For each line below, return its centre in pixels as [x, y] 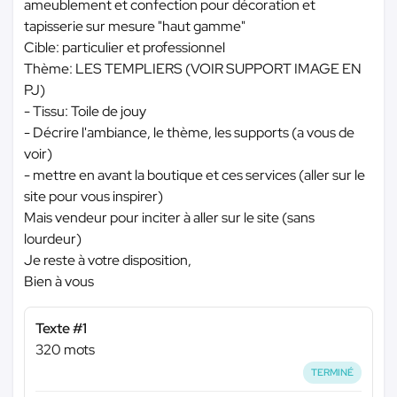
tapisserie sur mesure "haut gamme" [135, 26]
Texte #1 [61, 328]
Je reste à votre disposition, [108, 260]
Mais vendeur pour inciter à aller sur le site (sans [169, 218]
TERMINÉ [333, 372]
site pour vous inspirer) [93, 196]
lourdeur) [53, 239]
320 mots [65, 350]
